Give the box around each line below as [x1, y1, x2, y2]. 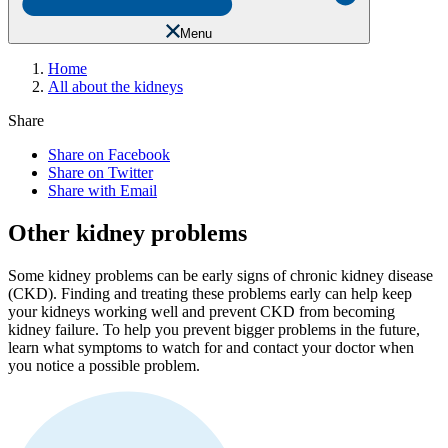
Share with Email [48, 182, 157, 200]
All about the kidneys [48, 78, 183, 96]
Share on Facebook [48, 146, 170, 164]
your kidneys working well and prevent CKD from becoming [8, 302, 395, 320]
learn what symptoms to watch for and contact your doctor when [8, 338, 414, 356]
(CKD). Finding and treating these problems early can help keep [8, 284, 412, 302]
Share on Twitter [48, 164, 153, 182]
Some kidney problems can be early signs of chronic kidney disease [8, 266, 433, 284]
